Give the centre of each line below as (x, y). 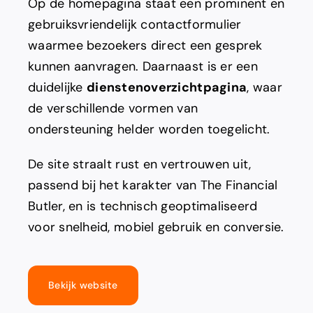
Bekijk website (83, 285)
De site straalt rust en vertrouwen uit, (139, 165)
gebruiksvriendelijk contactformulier (134, 25)
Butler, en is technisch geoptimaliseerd (143, 206)
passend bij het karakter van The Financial (153, 185)
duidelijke (57, 88)
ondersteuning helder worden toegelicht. (149, 130)
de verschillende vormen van (113, 109)
